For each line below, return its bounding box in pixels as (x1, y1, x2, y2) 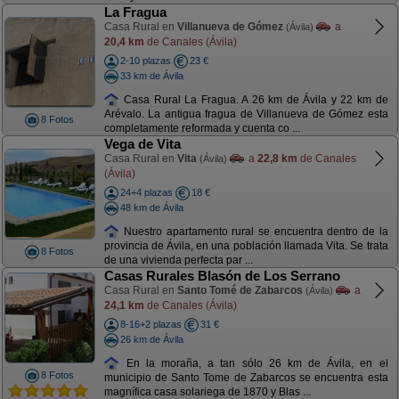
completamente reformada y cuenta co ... (103, 122, 300, 135)
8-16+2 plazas (119, 319, 182, 330)
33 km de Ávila (119, 69, 183, 81)
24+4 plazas (119, 187, 173, 198)
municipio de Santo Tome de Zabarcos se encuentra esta (103, 371, 388, 385)
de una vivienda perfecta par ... (103, 254, 253, 267)
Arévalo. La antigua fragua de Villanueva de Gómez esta (103, 108, 388, 121)
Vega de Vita (103, 136, 181, 151)
